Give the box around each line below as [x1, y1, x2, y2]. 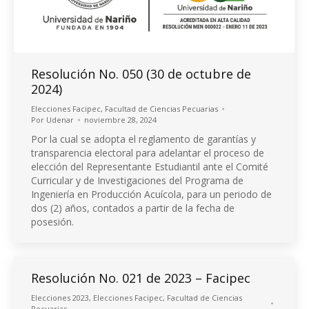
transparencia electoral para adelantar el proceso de [31, 146, 264, 160]
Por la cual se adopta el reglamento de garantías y [31, 132, 256, 146]
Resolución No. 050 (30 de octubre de [31, 66, 251, 83]
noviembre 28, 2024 [84, 114, 157, 126]
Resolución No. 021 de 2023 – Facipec [31, 270, 250, 287]
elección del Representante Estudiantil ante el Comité [31, 160, 268, 174]
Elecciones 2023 [31, 292, 89, 303]
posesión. [31, 215, 74, 229]
